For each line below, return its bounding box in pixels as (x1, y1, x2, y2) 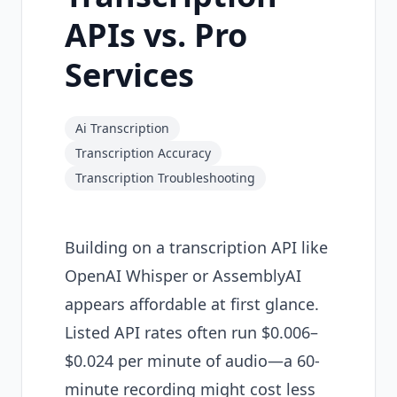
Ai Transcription (75, 120, 169, 136)
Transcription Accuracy (75, 144, 211, 161)
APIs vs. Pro (65, 13, 247, 57)
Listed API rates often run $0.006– (65, 322, 318, 343)
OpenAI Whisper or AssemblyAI (65, 265, 301, 286)
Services (65, 53, 194, 97)
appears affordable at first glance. (65, 293, 319, 315)
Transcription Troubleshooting (75, 169, 255, 186)
